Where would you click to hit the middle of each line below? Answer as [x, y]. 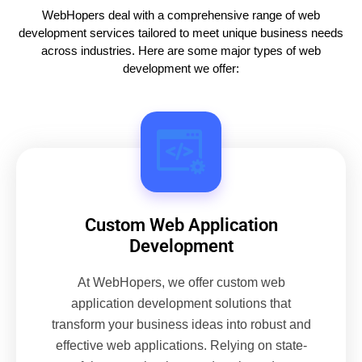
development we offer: [181, 69]
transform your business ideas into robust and [181, 325]
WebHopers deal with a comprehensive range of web [181, 15]
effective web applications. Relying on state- [181, 346]
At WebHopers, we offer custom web [181, 283]
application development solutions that [181, 304]
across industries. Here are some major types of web [181, 51]
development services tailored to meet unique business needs [181, 33]
